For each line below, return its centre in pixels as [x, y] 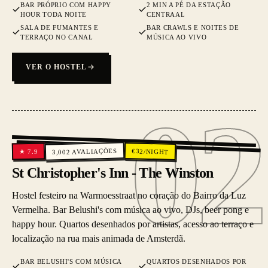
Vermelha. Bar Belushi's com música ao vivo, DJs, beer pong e [130, 210]
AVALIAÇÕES [95, 151]
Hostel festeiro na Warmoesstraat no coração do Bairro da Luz [129, 195]
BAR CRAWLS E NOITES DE [193, 28]
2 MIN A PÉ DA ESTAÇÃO [189, 5]
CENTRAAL [166, 14]
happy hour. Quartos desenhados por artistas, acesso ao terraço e [133, 224]
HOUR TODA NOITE [54, 14]
